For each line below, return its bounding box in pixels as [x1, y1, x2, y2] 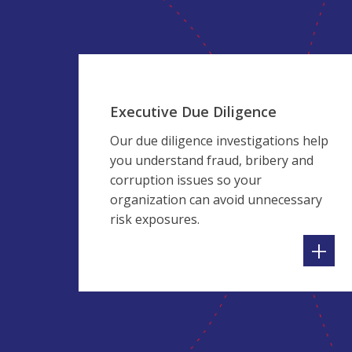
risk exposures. [110, 211, 200, 228]
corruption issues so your [110, 171, 262, 189]
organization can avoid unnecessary [110, 191, 322, 208]
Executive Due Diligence [110, 102, 277, 121]
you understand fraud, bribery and [110, 152, 313, 169]
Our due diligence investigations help [110, 132, 328, 149]
